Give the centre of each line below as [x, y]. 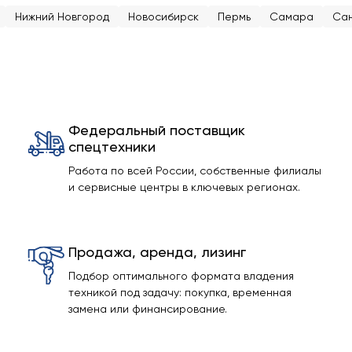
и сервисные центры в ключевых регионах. [184, 187]
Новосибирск [163, 16]
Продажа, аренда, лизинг [157, 252]
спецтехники [112, 147]
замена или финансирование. [147, 309]
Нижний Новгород [62, 16]
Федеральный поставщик [156, 130]
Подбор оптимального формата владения [181, 276]
